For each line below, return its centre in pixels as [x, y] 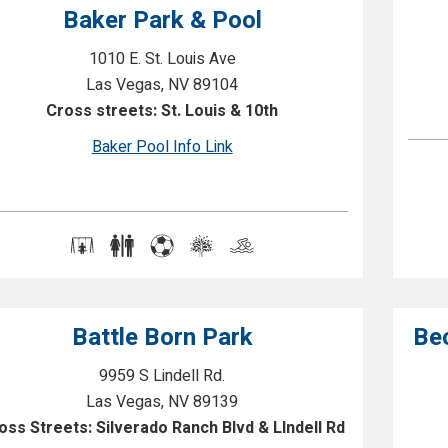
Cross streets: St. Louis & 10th [162, 111]
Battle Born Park [162, 337]
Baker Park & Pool [162, 20]
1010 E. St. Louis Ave [162, 59]
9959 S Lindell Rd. [162, 376]
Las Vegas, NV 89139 [162, 402]
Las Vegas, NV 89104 [162, 85]
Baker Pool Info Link [162, 147]
